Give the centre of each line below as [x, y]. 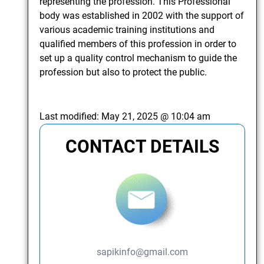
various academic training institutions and [127, 30]
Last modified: [71, 117]
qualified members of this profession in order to [138, 44]
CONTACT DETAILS [142, 147]
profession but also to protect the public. [123, 72]
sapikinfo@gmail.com [142, 252]
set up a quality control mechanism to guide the [138, 58]
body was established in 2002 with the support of [142, 16]
